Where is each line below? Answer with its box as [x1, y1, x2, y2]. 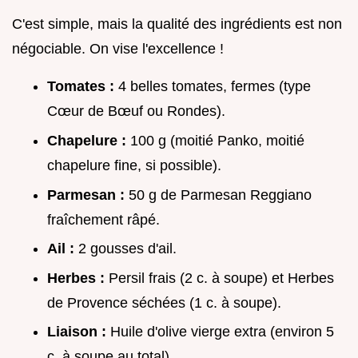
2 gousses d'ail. [78, 241, 177, 257]
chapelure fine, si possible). [47, 157, 221, 173]
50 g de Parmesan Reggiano [129, 186, 312, 203]
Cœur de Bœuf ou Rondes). [47, 103, 225, 120]
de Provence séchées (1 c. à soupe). [47, 294, 281, 311]
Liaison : [47, 324, 110, 340]
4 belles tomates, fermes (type [118, 78, 311, 95]
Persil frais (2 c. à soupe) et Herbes [109, 269, 334, 286]
